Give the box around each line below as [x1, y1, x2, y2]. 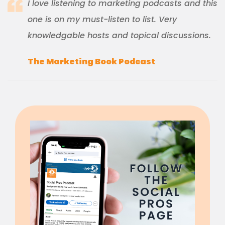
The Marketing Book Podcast [28, 55, 155, 67]
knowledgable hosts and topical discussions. [28, 29, 211, 41]
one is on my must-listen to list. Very [28, 13, 177, 25]
